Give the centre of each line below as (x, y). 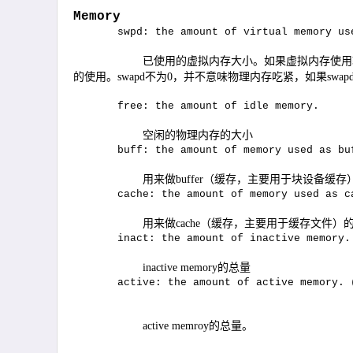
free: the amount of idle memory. (196, 106)
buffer (190, 179)
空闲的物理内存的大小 (198, 135)
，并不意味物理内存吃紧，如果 (250, 77)
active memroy (176, 326)
